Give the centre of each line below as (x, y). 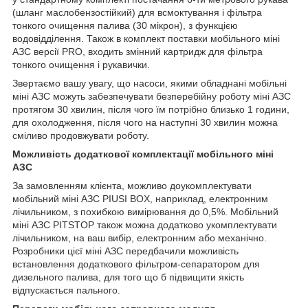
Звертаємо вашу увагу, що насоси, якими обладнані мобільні (150, 84)
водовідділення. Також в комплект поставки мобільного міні (146, 39)
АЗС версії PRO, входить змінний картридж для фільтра (137, 52)
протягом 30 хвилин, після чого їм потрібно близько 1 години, (151, 110)
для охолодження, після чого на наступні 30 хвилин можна (145, 123)
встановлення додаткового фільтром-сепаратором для (136, 264)
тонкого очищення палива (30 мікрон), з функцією (125, 26)
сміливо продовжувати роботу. (81, 136)
